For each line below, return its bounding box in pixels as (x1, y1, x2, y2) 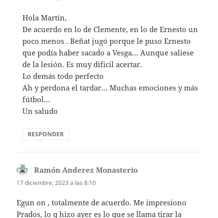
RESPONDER (28, 129, 64, 138)
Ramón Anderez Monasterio (34, 164, 138, 175)
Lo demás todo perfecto (22, 71, 104, 81)
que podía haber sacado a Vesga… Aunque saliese (22, 47, 194, 57)
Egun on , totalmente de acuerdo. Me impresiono (17, 197, 187, 207)
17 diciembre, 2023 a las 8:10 (17, 178, 96, 187)
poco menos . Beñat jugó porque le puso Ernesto (22, 36, 191, 46)
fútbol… (22, 94, 51, 104)
